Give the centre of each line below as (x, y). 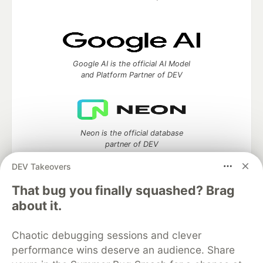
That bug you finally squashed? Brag (123, 190)
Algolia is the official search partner (131, 202)
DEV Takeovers (41, 166)
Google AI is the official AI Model (131, 63)
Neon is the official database (131, 133)
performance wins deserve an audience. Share (123, 250)
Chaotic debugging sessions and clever (107, 235)
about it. (37, 205)
